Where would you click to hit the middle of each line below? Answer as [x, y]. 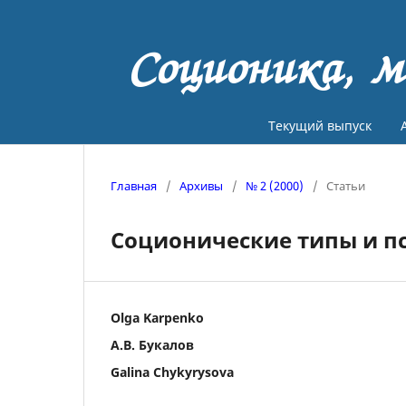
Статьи [346, 185]
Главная [134, 185]
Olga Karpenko [157, 317]
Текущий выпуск [320, 125]
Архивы [201, 185]
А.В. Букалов [152, 344]
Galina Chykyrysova [172, 372]
